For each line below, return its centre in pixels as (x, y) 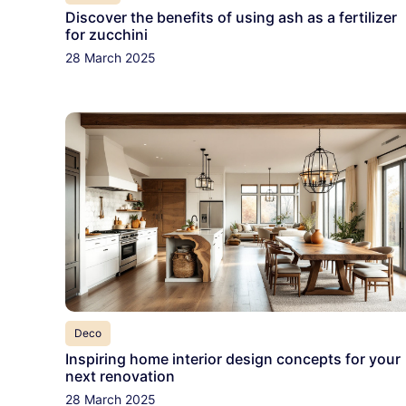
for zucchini (106, 34)
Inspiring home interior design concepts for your (233, 359)
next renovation (120, 377)
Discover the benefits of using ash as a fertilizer (231, 17)
